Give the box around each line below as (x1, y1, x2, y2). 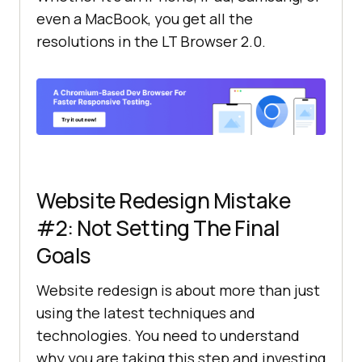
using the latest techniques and (36, 302, 255, 322)
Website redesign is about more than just (36, 280, 320, 300)
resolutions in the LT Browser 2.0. (36, 32, 266, 52)
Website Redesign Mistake (36, 185, 290, 215)
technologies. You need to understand (36, 325, 300, 345)
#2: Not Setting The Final (36, 213, 280, 242)
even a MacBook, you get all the (36, 9, 253, 29)
